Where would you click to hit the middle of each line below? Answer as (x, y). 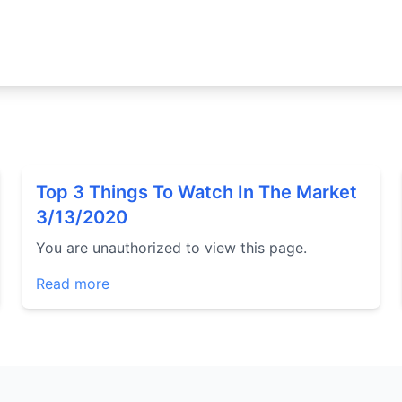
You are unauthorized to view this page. (171, 248)
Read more (73, 284)
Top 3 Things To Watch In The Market (197, 192)
